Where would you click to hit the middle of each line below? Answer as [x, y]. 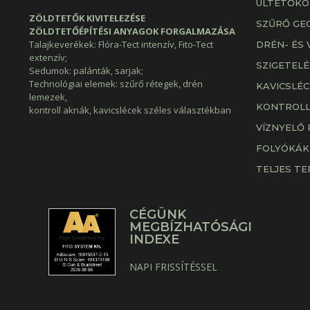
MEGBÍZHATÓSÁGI [191, 227]
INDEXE [155, 239]
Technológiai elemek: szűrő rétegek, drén [116, 84]
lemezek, [48, 97]
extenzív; [48, 58]
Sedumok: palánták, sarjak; [86, 71]
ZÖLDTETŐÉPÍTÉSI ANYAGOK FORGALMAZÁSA [132, 31]
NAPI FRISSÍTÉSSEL [174, 266]
